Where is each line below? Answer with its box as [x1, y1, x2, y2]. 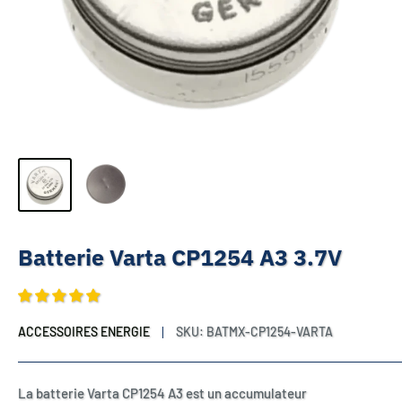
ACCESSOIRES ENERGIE [18, 324, 150, 339]
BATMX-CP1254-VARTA [206, 324, 333, 339]
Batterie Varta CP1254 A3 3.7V [18, 242, 342, 272]
